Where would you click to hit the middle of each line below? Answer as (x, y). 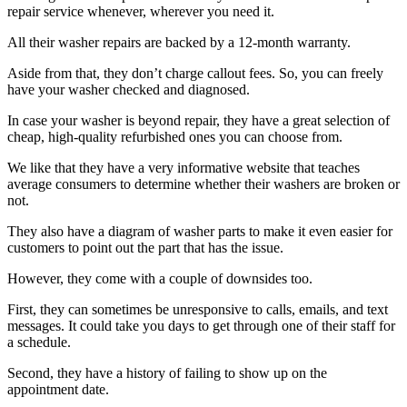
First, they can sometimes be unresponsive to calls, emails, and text (198, 310)
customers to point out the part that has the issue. (145, 248)
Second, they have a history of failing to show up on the (167, 373)
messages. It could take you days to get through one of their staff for (201, 326)
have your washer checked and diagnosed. (129, 90)
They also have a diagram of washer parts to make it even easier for (200, 232)
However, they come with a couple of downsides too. (162, 279)
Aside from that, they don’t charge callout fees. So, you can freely (195, 74)
